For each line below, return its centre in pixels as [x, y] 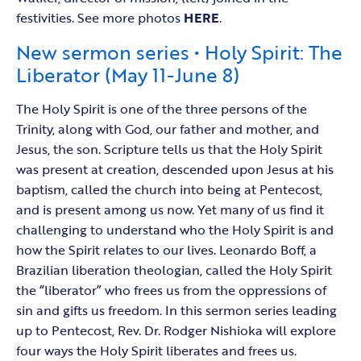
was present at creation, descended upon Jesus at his [175, 170]
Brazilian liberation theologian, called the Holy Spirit [174, 270]
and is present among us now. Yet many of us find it [170, 210]
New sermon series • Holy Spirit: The [179, 52]
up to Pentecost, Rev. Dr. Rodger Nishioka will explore [176, 331]
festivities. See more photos [100, 18]
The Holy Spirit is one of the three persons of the [162, 109]
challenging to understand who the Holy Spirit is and [175, 230]
